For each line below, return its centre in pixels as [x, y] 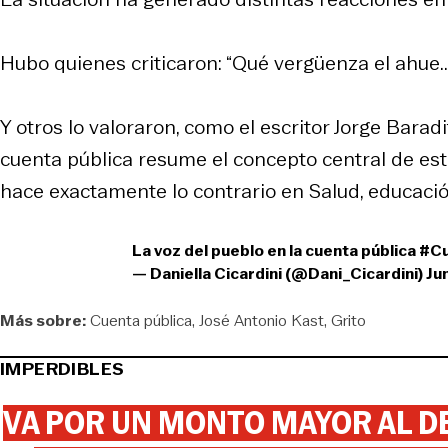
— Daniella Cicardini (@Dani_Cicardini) [278, 273]
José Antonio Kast [261, 320]
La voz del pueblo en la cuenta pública [275, 250]
